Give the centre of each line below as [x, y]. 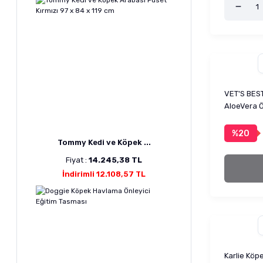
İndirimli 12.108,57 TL [104, 174]
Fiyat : [77, 160]
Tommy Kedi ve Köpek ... [104, 142]
